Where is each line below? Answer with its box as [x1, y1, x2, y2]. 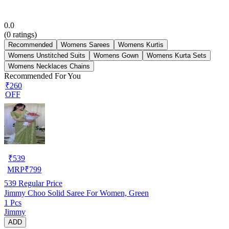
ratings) [11, 30, 37, 39]
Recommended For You [4, 71, 81, 80]
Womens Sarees [61, 40, 110, 49]
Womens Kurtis [118, 40, 164, 49]
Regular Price [16, 178, 62, 188]
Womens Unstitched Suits [8, 51, 85, 59]
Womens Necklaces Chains [8, 62, 90, 70]
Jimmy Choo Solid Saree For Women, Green [4, 188, 149, 197]
